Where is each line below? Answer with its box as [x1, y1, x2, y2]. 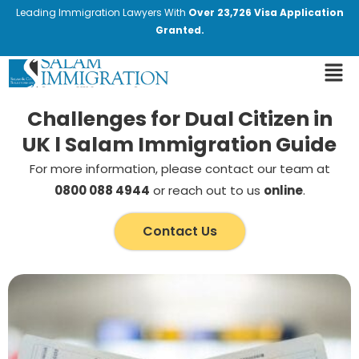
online [263, 182, 303, 200]
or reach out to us [149, 182, 264, 200]
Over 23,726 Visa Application [188, 6, 344, 19]
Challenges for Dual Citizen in [26, 105, 333, 134]
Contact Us [142, 221, 217, 240]
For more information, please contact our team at [29, 160, 330, 178]
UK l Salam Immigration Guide [22, 131, 337, 159]
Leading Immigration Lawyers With [15, 6, 188, 19]
